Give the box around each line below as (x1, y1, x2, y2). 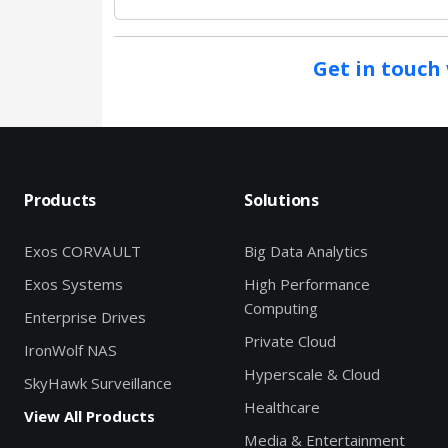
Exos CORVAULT (24, 241, 141, 262)
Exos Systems (24, 274, 123, 295)
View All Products (24, 406, 155, 427)
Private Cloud (244, 331, 336, 352)
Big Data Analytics (244, 241, 368, 262)
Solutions (244, 189, 319, 212)
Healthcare (244, 397, 320, 418)
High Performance (244, 274, 370, 295)
